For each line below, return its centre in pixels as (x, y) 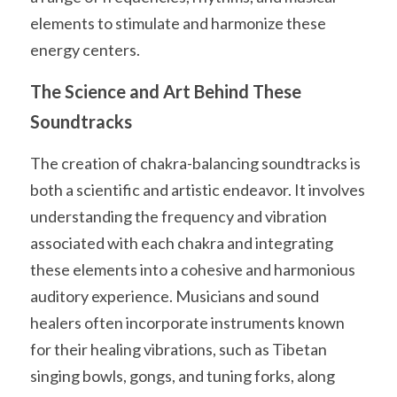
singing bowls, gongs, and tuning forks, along (183, 376)
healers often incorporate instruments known (187, 323)
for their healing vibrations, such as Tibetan (179, 349)
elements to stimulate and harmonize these (178, 23)
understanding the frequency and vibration (179, 216)
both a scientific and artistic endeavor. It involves (198, 190)
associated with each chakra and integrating (182, 243)
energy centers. (85, 50)
